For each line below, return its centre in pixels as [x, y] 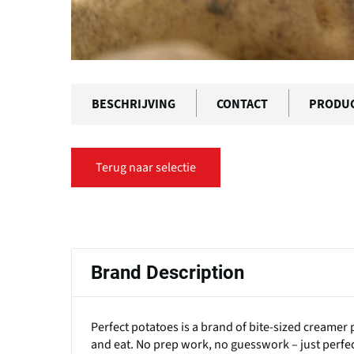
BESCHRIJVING [134, 104]
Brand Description [168, 272]
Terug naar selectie [146, 167]
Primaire [116, 224]
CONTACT [242, 104]
